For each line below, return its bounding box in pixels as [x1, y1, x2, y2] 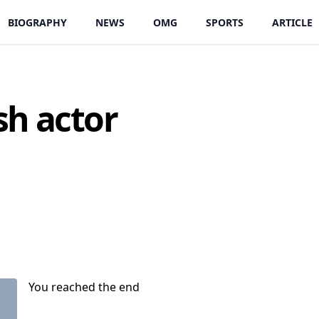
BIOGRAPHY [8, 16, 67, 29]
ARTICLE [272, 16, 313, 29]
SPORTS [206, 16, 244, 29]
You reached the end [28, 279, 140, 295]
